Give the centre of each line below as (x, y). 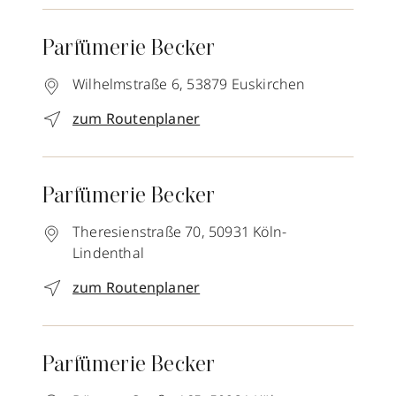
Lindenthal (108, 253)
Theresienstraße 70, (139, 232)
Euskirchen (268, 84)
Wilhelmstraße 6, (128, 84)
